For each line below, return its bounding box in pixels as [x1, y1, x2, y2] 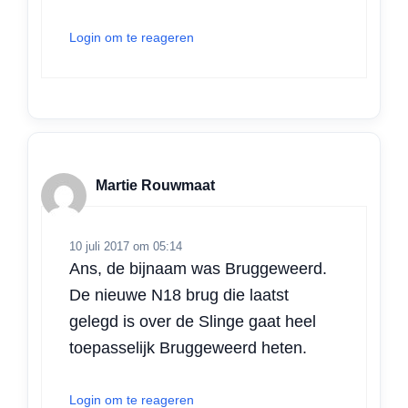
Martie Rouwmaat [96, 178, 215, 194]
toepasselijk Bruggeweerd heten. [69, 338, 307, 357]
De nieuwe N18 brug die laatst [69, 285, 289, 304]
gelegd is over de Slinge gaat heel [69, 311, 316, 331]
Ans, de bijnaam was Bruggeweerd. [69, 259, 327, 278]
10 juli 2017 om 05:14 [69, 239, 182, 253]
